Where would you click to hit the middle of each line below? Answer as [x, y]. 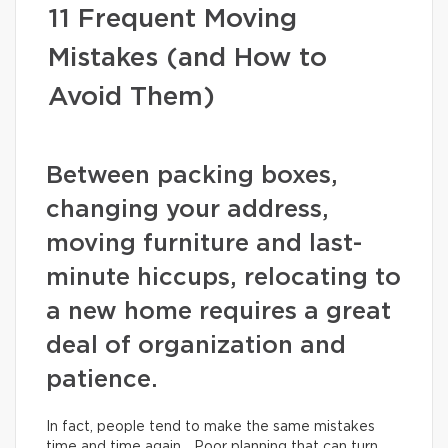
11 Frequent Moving [172, 19]
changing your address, [187, 210]
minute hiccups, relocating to [223, 278]
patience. [105, 380]
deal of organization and [196, 346]
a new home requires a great [218, 312]
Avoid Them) [131, 97]
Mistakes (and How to [187, 58]
